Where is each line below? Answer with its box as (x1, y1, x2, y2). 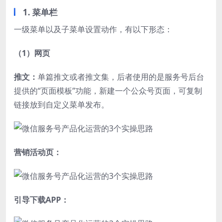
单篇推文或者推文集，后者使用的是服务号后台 (38, 71, 204, 82)
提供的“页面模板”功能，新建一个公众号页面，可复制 (14, 85, 202, 96)
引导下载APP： (14, 194, 69, 205)
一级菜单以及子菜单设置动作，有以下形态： (14, 23, 172, 35)
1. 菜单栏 (23, 6, 57, 18)
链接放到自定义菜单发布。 (14, 99, 109, 110)
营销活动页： (14, 146, 61, 158)
